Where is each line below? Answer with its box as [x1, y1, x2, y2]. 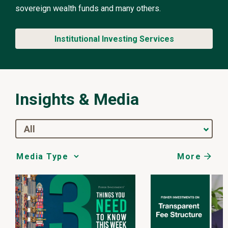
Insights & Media [15, 90, 139, 109]
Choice [15, 169, 39, 179]
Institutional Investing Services [54, 34, 174, 44]
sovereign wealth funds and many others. [15, 4, 161, 14]
